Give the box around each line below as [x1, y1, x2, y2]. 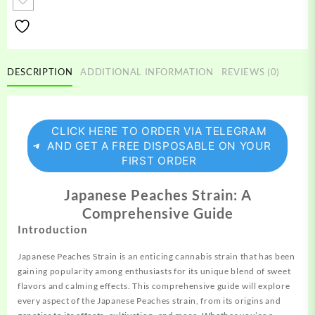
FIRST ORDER [122, 154, 197, 168]
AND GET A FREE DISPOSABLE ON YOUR [47, 139, 271, 153]
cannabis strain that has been [173, 251, 295, 262]
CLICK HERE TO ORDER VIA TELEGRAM [51, 124, 267, 139]
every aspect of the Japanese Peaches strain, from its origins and [18, 295, 281, 307]
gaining [18, 266, 48, 277]
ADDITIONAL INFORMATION [80, 65, 214, 77]
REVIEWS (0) [221, 65, 281, 77]
